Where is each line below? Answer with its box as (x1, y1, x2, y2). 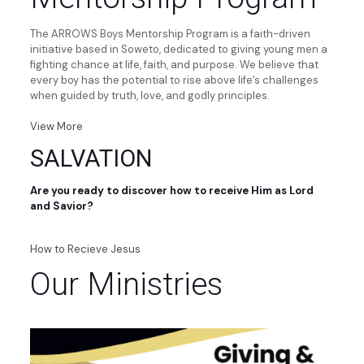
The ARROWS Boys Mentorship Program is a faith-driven (29, 26, 310, 41)
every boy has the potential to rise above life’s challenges (29, 72, 318, 87)
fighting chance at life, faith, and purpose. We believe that (29, 57, 318, 71)
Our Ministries (29, 265, 223, 303)
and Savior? (29, 198, 93, 213)
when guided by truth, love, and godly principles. (29, 88, 270, 102)
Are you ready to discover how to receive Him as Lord (29, 183, 314, 197)
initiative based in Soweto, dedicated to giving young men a (29, 41, 327, 56)
